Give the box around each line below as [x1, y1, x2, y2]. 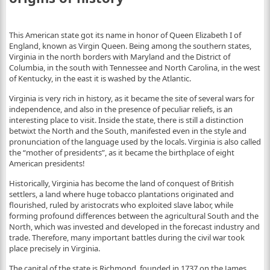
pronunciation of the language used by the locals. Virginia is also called [8, 136, 261, 147]
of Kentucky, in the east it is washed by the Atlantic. [8, 73, 191, 84]
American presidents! [8, 158, 85, 169]
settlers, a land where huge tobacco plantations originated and [8, 189, 234, 199]
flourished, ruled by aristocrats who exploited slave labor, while [8, 199, 233, 210]
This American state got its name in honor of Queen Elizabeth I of [8, 30, 241, 40]
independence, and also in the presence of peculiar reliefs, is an [8, 104, 233, 115]
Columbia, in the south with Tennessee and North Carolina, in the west [8, 62, 260, 73]
